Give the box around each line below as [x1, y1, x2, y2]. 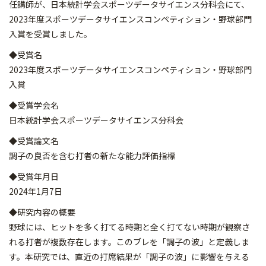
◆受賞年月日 [9, 170, 59, 182]
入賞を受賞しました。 [9, 28, 92, 40]
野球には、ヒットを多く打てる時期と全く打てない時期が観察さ [9, 221, 250, 233]
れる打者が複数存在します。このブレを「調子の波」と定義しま [9, 236, 249, 248]
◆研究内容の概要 [9, 206, 75, 218]
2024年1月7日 [9, 185, 62, 197]
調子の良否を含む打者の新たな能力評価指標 [9, 150, 175, 161]
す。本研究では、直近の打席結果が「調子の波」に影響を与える [9, 251, 249, 262]
